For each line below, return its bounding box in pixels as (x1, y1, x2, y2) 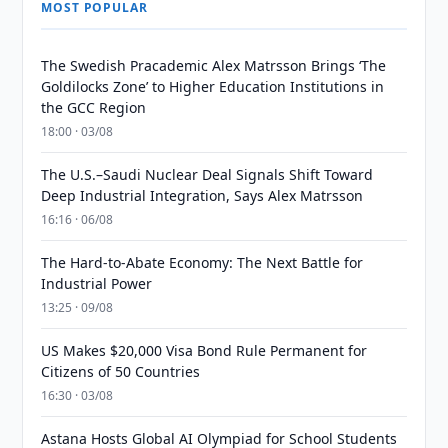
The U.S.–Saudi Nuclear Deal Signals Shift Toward (41, 165, 374, 184)
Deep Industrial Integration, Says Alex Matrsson (41, 186, 364, 205)
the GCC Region (41, 98, 147, 117)
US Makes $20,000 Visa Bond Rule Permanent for (41, 341, 368, 360)
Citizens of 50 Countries (41, 362, 201, 381)
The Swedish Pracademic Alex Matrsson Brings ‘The (41, 56, 387, 75)
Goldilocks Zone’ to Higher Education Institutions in (41, 77, 385, 96)
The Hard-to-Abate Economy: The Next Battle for (41, 253, 364, 272)
